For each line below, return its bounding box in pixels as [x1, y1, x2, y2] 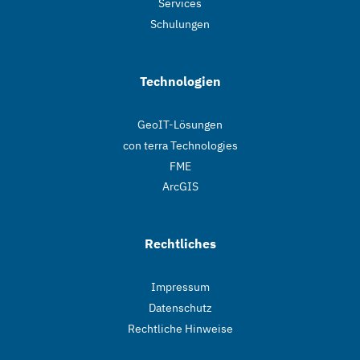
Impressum [150, 280, 210, 295]
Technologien [139, 73, 221, 90]
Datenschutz [148, 301, 212, 316]
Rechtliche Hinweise [127, 321, 233, 336]
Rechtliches [144, 235, 216, 252]
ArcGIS [162, 179, 198, 194]
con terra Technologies [122, 137, 238, 153]
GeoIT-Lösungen [137, 117, 223, 133]
